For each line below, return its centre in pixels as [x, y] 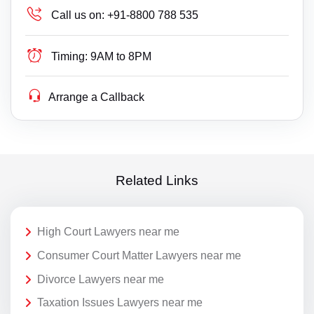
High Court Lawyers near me [108, 232]
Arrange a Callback [97, 97]
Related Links [157, 180]
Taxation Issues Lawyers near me [120, 303]
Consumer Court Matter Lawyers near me [139, 255]
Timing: [70, 57]
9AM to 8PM [121, 57]
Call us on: [78, 15]
